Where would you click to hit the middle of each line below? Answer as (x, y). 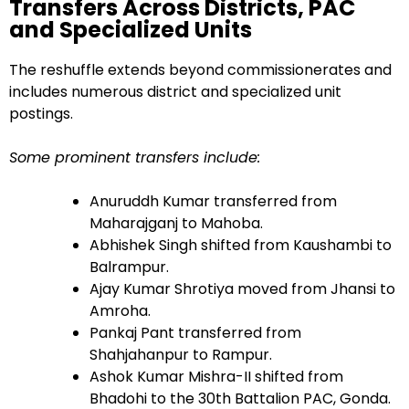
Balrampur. (129, 267)
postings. (41, 113)
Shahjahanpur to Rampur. (181, 354)
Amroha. (120, 310)
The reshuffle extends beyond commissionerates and (200, 69)
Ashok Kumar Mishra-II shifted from (216, 376)
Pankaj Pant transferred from (195, 332)
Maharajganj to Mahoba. (176, 223)
